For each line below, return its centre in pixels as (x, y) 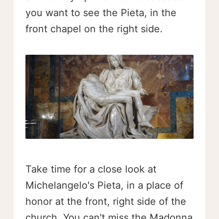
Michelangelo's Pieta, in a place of (104, 185)
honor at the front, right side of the (106, 201)
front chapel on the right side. (94, 29)
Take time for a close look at (91, 169)
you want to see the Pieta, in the (101, 13)
